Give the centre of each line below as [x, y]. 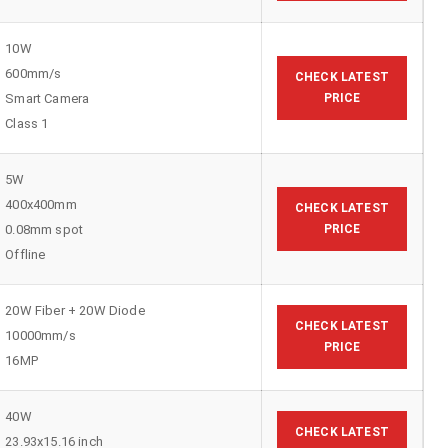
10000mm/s [40, 335]
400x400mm [41, 204]
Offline [25, 254]
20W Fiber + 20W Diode [75, 310]
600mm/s [33, 73]
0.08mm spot [44, 229]
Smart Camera [47, 98]
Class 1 [27, 123]
